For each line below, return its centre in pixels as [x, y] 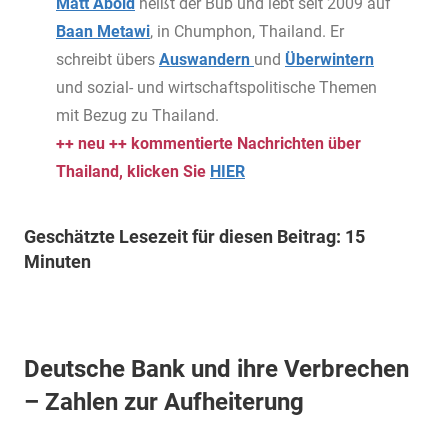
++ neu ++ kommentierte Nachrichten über [208, 143]
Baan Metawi [103, 31]
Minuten [57, 261]
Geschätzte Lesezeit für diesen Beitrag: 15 [194, 236]
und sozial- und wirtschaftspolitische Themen [216, 87]
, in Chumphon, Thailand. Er [247, 31]
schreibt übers [107, 59]
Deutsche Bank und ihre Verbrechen [216, 369]
